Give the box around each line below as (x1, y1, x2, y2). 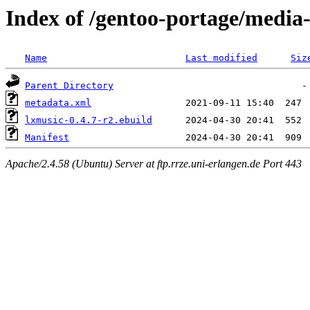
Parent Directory (25, 80, 113, 91)
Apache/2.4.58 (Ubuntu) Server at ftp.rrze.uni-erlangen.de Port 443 (6, 157, 302, 170)
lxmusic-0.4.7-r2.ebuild (25, 115, 152, 126)
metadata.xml (25, 98, 91, 109)
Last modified (185, 53, 257, 64)
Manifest (25, 132, 69, 143)
